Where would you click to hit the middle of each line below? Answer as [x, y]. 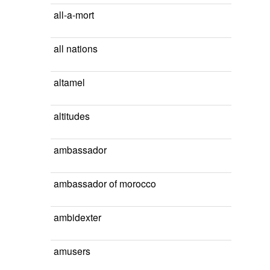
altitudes [72, 116]
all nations [76, 48]
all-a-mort [74, 14]
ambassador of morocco [105, 183]
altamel [69, 82]
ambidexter [77, 217]
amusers [72, 251]
